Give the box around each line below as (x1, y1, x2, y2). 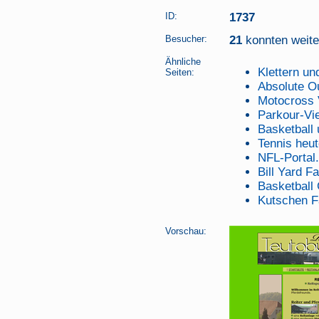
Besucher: (165, 33, 207, 44)
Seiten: (165, 67, 194, 78)
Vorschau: (165, 226, 206, 236)
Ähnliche (165, 56, 201, 67)
